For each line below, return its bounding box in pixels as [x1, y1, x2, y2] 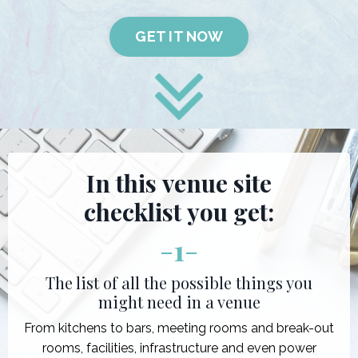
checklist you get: [84, 195, 274, 228]
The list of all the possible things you [46, 271, 312, 293]
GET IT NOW [135, 28, 223, 46]
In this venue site [86, 166, 272, 199]
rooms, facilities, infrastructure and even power [42, 340, 316, 356]
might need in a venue [97, 290, 261, 312]
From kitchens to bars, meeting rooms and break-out [24, 320, 334, 336]
